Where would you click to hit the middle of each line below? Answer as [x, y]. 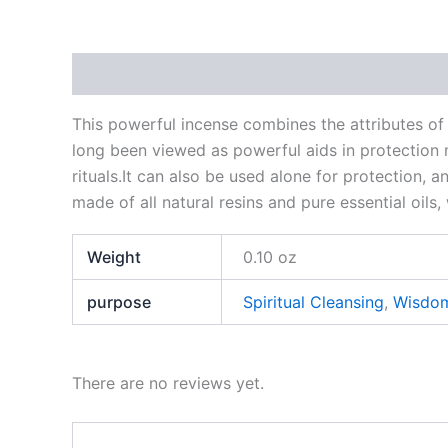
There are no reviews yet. [168, 383]
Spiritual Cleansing [314, 302]
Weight [114, 257]
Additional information [271, 74]
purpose [119, 302]
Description [117, 74]
